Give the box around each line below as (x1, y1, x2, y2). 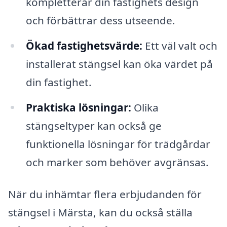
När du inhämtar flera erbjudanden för (8, 187, 202, 202)
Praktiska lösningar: (25, 100, 131, 115)
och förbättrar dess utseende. (25, 13, 175, 27)
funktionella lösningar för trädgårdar (25, 136, 210, 151)
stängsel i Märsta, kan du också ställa (8, 205, 193, 220)
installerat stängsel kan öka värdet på (25, 56, 213, 71)
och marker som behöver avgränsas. (25, 155, 209, 169)
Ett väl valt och (142, 38, 217, 53)
